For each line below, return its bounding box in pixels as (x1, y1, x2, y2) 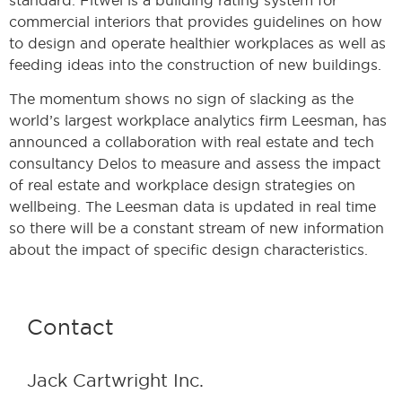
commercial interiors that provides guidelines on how (9, 13, 382, 30)
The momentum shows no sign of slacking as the (9, 91, 354, 108)
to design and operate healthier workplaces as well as (9, 34, 386, 51)
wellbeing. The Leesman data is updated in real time (9, 198, 376, 215)
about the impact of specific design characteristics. (9, 241, 368, 258)
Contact (27, 315, 114, 339)
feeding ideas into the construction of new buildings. (9, 56, 381, 73)
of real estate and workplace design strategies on (9, 177, 355, 194)
